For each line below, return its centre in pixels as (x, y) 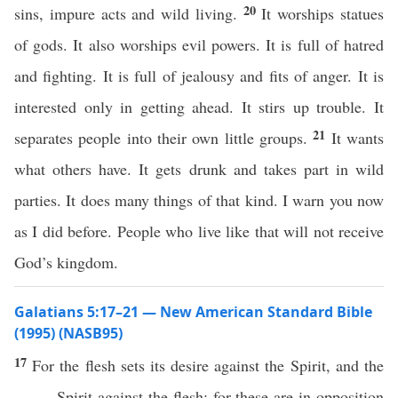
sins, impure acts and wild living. (129, 13)
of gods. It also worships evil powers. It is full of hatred (199, 44)
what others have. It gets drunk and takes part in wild (199, 169)
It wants (358, 138)
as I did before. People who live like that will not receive (199, 231)
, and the (355, 365)
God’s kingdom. (66, 262)
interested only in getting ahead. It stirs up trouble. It (199, 107)
